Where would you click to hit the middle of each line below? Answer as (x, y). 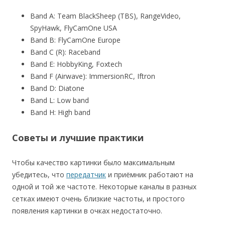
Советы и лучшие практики (78, 138)
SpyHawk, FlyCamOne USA (74, 28)
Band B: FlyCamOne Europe (75, 40)
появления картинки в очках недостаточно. (87, 211)
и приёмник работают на (150, 175)
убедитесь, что (39, 175)
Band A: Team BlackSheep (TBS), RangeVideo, (105, 16)
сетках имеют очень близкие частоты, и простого (98, 199)
